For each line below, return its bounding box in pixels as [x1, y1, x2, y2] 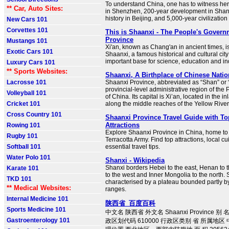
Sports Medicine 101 [7, 206, 66, 213]
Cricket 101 [7, 100, 40, 107]
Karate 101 [7, 165, 39, 172]
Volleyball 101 [7, 89, 47, 97]
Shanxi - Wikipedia [105, 156, 165, 164]
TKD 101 [7, 175, 32, 182]
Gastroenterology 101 [7, 217, 70, 224]
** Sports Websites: [7, 67, 67, 75]
